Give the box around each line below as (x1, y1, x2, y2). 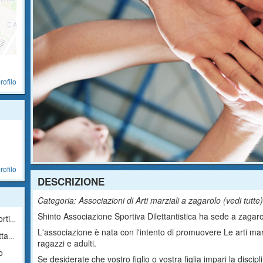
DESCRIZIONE (38, 174, 105, 188)
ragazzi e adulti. (38, 237, 97, 249)
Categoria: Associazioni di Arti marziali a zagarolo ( (38, 194, 227, 206)
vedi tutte (226, 194, 261, 206)
